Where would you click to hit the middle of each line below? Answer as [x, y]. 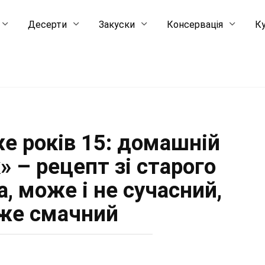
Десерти [48, 25]
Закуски [117, 25]
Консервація [195, 25]
